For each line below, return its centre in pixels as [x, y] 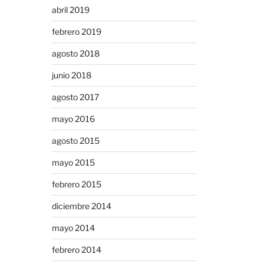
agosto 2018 [75, 53]
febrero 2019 [76, 31]
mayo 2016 [73, 118]
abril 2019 [70, 9]
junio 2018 [71, 75]
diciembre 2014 [81, 206]
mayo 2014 [73, 227]
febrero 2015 [76, 184]
